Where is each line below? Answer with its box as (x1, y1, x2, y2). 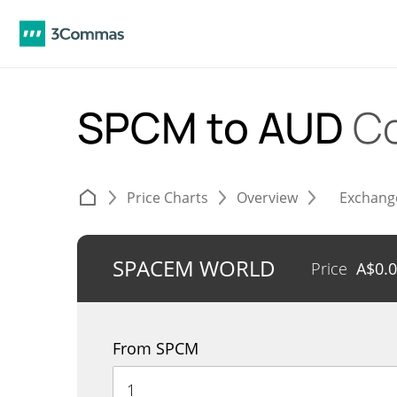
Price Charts (127, 188, 208, 207)
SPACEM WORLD (113, 253, 276, 283)
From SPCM (113, 338, 198, 359)
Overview (237, 188, 298, 207)
